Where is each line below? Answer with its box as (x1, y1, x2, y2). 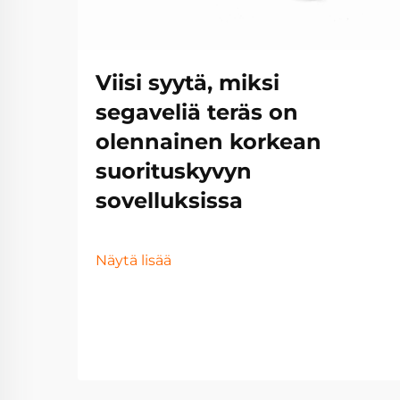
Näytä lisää (96, 251, 171, 269)
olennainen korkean (96, 128, 321, 154)
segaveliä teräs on (96, 98, 298, 125)
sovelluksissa (96, 187, 243, 213)
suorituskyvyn (96, 157, 252, 184)
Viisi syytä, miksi (96, 69, 279, 96)
